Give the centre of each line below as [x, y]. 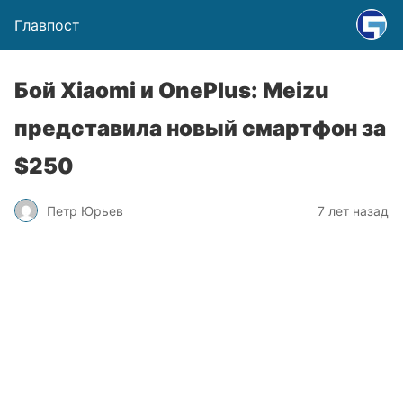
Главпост [47, 25]
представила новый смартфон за [200, 128]
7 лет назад [353, 210]
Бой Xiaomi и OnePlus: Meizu [172, 90]
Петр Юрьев [85, 210]
